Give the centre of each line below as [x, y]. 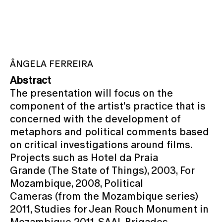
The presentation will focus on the [91, 93]
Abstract [30, 80]
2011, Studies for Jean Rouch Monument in [109, 209]
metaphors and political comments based [110, 132]
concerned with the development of [95, 119]
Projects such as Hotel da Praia [84, 157]
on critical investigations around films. [101, 144]
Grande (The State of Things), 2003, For [102, 170]
